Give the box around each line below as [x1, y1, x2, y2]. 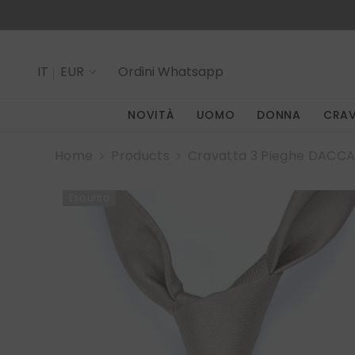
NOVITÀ [128, 107, 174, 124]
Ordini [118, 63, 158, 82]
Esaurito [69, 191, 109, 205]
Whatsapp [158, 63, 223, 82]
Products [111, 147, 170, 166]
